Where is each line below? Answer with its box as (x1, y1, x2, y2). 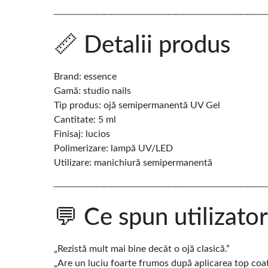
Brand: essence (54, 72, 117, 82)
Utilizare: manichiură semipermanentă (54, 158, 212, 168)
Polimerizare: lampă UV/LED (54, 144, 173, 154)
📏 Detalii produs (54, 33, 230, 58)
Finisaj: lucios (54, 129, 110, 139)
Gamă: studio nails (54, 86, 131, 96)
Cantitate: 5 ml (54, 115, 116, 125)
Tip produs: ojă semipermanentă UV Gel (54, 100, 220, 111)
